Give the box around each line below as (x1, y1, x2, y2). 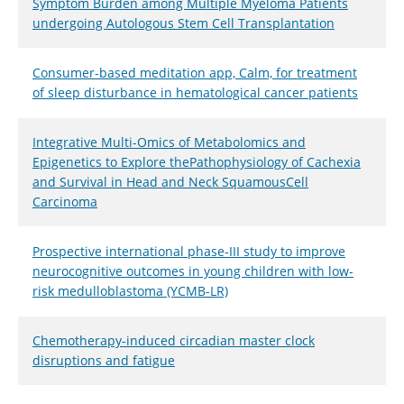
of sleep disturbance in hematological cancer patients (32, 83, 358, 101)
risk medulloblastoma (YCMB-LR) (32, 281, 228, 299)
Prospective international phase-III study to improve (32, 242, 345, 260)
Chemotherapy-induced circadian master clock (32, 331, 315, 349)
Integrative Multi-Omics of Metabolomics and (32, 133, 306, 151)
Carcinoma (32, 192, 97, 210)
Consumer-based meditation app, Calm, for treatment (32, 63, 357, 81)
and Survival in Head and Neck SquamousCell (32, 172, 308, 190)
